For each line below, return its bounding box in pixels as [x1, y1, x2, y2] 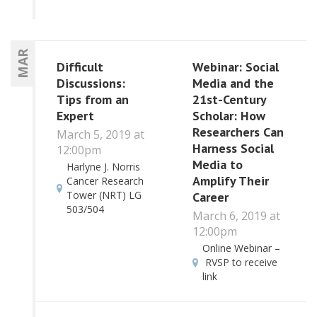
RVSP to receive [202, 255, 277, 270]
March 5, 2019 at [57, 127, 144, 143]
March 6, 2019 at [192, 208, 280, 224]
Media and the [192, 75, 274, 92]
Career [192, 189, 229, 206]
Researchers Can [192, 124, 284, 141]
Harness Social [192, 140, 274, 157]
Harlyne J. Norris [67, 160, 140, 174]
